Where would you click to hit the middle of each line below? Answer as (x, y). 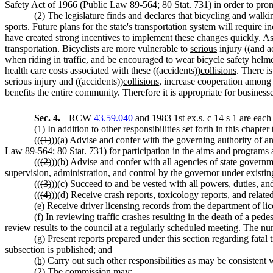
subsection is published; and (58, 249)
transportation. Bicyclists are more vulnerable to (97, 48)
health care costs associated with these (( (82, 70)
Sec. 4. (48, 118)
